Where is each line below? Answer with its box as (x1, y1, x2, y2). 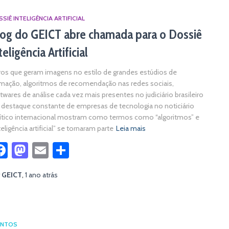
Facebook (8, 140, 74, 160)
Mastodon (28, 140, 99, 160)
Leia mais (116, 124, 146, 133)
